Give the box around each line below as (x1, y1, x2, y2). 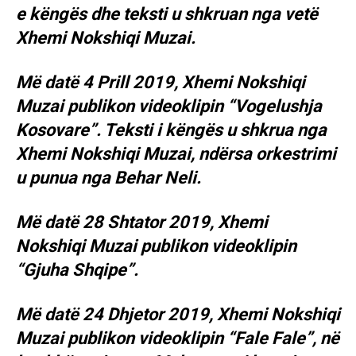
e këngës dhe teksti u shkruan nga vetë (16, 4, 318, 25)
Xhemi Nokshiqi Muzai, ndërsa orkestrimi (16, 144, 336, 164)
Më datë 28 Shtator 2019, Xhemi (16, 212, 268, 233)
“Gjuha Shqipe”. (16, 260, 138, 281)
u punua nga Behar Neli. (16, 168, 201, 188)
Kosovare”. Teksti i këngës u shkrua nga (16, 120, 327, 141)
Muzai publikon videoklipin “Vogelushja (16, 96, 322, 117)
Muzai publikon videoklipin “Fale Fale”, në (16, 328, 339, 349)
